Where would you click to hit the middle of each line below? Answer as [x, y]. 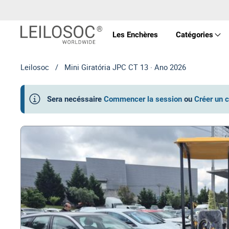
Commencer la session [143, 99]
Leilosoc [35, 67]
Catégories [194, 35]
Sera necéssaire [74, 99]
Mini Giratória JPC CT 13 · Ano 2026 [125, 67]
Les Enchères [135, 35]
